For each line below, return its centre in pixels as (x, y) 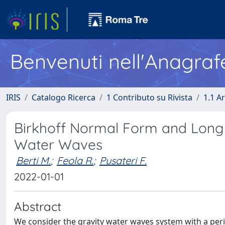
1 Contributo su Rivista (149, 97)
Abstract (38, 206)
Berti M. (33, 160)
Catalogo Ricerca (64, 97)
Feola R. (75, 160)
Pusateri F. (123, 160)
